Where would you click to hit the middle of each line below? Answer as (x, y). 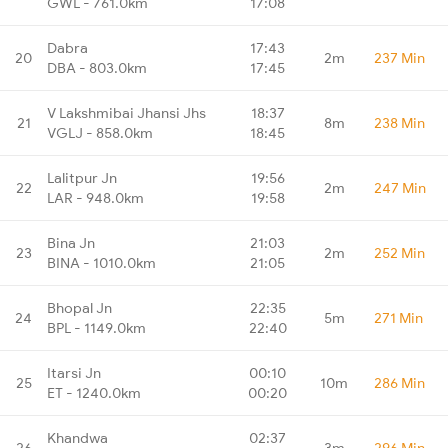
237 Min (399, 57)
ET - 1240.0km (94, 392)
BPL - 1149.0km (96, 327)
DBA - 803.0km (97, 67)
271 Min (398, 317)
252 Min (399, 252)
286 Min (399, 382)
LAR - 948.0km (95, 197)
